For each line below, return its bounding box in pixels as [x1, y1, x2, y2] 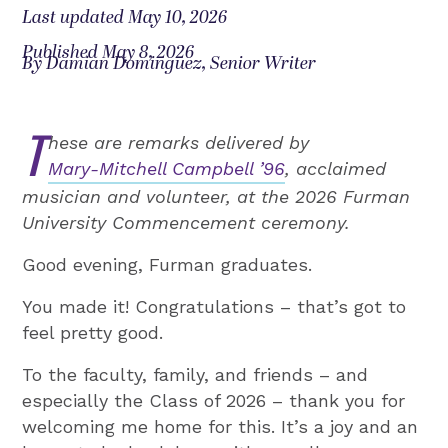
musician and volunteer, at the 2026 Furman [22, 186, 411, 208]
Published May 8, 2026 [22, 39, 195, 67]
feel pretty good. [22, 322, 164, 344]
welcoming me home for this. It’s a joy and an [22, 416, 419, 438]
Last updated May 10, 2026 [22, 4, 228, 32]
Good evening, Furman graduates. [22, 254, 313, 276]
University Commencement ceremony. [22, 212, 351, 234]
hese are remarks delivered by [48, 132, 310, 154]
